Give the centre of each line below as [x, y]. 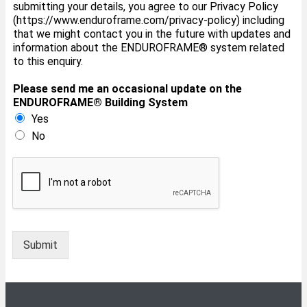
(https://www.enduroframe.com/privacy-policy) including [149, 20]
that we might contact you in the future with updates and [152, 34]
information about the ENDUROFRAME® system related [149, 48]
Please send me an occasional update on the [127, 89]
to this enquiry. [48, 61]
